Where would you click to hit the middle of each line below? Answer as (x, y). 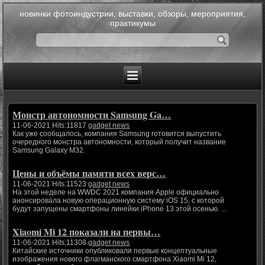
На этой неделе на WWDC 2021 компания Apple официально (116, 193)
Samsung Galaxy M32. (49, 151)
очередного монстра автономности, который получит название (119, 142)
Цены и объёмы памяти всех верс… (89, 173)
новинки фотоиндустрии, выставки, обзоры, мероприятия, (132, 14)
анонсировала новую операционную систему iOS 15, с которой (119, 201)
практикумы (132, 23)
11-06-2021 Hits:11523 (51, 184)
